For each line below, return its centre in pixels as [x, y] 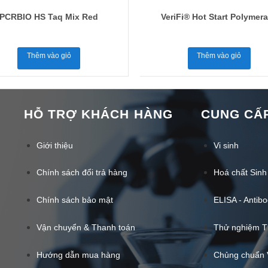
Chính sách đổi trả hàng [82, 173]
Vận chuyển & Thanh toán [86, 228]
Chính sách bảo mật [74, 200]
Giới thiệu [54, 145]
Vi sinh [226, 145]
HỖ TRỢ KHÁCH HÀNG [98, 114]
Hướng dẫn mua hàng [78, 255]
